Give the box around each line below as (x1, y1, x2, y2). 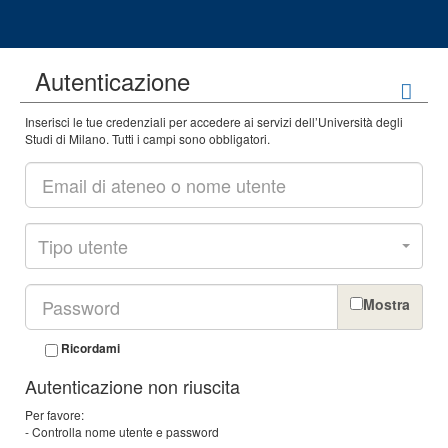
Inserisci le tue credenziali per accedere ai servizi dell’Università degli (25, 113, 403, 131)
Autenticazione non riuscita (25, 373, 240, 400)
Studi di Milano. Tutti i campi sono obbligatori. (25, 130, 270, 148)
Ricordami (61, 339, 120, 358)
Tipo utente (38, 232, 128, 259)
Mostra (363, 294, 410, 315)
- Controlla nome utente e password (25, 423, 219, 441)
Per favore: (25, 406, 84, 424)
